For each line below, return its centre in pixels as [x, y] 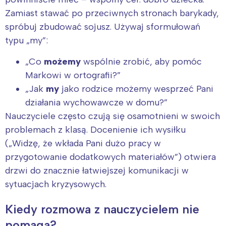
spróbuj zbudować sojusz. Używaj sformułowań [103, 27]
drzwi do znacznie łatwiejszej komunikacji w [97, 171]
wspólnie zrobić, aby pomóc [141, 62]
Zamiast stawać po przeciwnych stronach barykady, [112, 13]
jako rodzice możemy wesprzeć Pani [136, 89]
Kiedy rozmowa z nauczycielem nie [102, 209]
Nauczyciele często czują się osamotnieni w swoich [112, 116]
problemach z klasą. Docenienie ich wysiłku [95, 130]
